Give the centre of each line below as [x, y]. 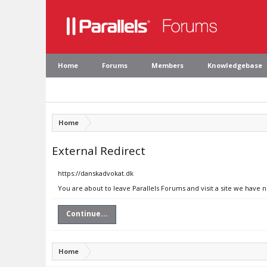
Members [167, 65]
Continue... [87, 214]
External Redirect [99, 150]
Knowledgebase [235, 65]
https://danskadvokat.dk [96, 173]
